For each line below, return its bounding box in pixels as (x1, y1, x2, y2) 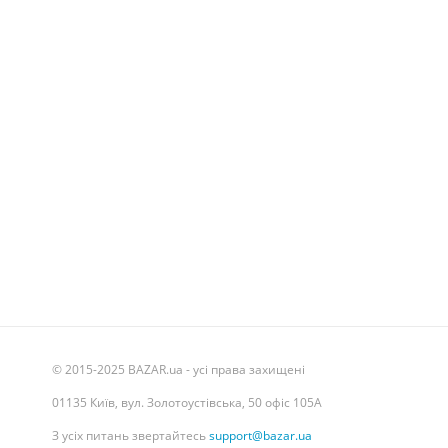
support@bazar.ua (209, 427, 312, 444)
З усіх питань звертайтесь (52, 427, 209, 444)
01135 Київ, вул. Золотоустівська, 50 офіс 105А (52, 394, 322, 411)
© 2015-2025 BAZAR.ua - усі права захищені (52, 361, 305, 378)
